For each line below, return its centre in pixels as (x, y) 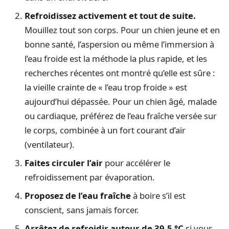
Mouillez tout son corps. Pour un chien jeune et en (122, 30)
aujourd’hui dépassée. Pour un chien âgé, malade (121, 102)
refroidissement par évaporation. (90, 177)
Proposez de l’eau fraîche (78, 196)
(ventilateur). (50, 145)
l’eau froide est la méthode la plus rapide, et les (116, 59)
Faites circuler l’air (64, 163)
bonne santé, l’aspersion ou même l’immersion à (119, 44)
